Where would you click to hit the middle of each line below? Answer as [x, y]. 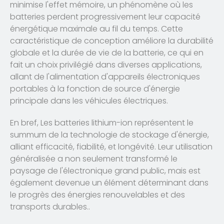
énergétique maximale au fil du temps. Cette [96, 28]
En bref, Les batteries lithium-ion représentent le [102, 123]
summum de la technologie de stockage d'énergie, [109, 135]
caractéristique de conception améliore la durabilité [112, 40]
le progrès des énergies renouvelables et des [97, 195]
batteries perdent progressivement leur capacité [105, 16]
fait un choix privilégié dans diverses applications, [106, 64]
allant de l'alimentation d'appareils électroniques [105, 76]
